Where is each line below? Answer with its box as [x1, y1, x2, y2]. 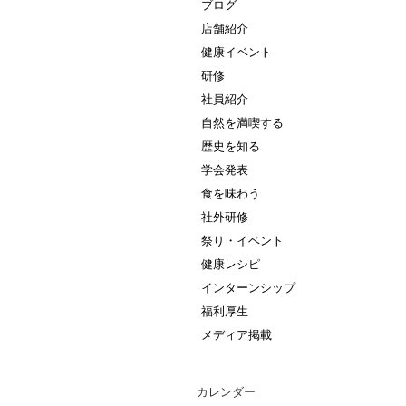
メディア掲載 [201, 328, 272, 342]
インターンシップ [201, 281, 295, 295]
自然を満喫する [201, 116, 284, 130]
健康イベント [201, 45, 272, 59]
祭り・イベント [201, 234, 284, 247]
